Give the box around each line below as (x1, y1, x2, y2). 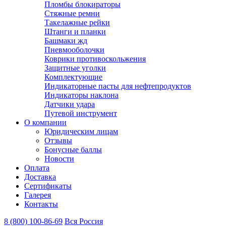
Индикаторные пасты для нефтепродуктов (44, 82, 191, 90)
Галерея (24, 191, 51, 199)
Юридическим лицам (44, 127, 118, 136)
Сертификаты (24, 182, 72, 190)
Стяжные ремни (44, 9, 100, 18)
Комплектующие (44, 73, 102, 81)
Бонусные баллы (44, 145, 102, 154)
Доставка (24, 173, 56, 181)
